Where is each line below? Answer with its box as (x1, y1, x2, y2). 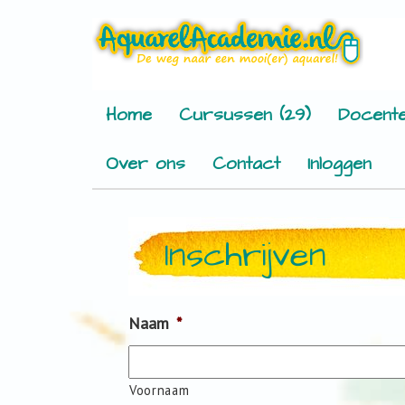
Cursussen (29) (179, 102, 311, 127)
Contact (212, 151, 280, 176)
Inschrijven (165, 232, 326, 279)
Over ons (106, 151, 185, 176)
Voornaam (129, 381, 190, 399)
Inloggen (307, 151, 372, 176)
